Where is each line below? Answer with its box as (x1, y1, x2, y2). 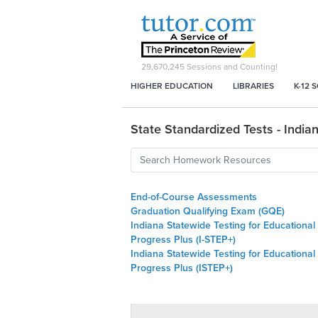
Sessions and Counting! (185, 62, 278, 72)
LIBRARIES (233, 81, 274, 91)
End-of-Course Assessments (131, 191, 257, 203)
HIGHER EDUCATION (131, 81, 213, 91)
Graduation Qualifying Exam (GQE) (131, 205, 285, 217)
